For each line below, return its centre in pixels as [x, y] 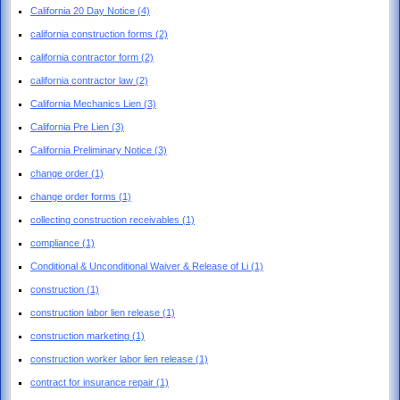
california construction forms [93, 33]
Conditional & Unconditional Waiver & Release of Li [141, 266]
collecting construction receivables [106, 219]
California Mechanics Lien [87, 103]
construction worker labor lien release [113, 358]
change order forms [75, 196]
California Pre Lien [71, 126]
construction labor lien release [96, 312]
